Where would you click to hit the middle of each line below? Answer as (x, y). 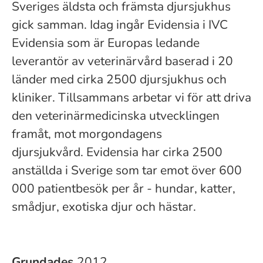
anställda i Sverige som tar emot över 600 (127, 170)
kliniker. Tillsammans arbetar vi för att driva (131, 97)
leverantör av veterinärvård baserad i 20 (122, 61)
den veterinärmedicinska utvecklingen (116, 116)
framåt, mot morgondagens (87, 134)
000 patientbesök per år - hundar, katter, (124, 188)
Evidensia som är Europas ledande (106, 43)
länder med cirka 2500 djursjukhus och (119, 79)
